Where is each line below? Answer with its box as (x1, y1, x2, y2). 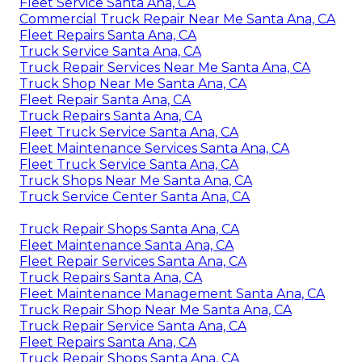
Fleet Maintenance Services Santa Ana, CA (19, 140, 289, 156)
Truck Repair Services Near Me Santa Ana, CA (19, 59, 310, 75)
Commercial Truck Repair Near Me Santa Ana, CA (19, 11, 335, 27)
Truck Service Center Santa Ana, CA (19, 188, 250, 204)
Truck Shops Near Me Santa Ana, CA (19, 172, 252, 188)
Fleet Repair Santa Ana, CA (19, 91, 191, 107)
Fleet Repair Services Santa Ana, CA (19, 253, 246, 269)
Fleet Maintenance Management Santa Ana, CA (19, 285, 325, 301)
